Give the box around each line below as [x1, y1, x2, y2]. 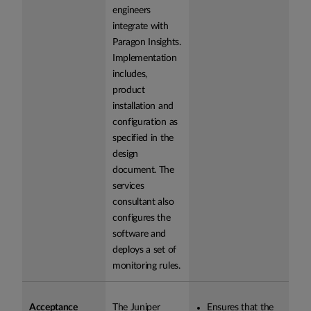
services [112, 181, 144, 191]
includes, [112, 69, 148, 79]
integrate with [112, 22, 169, 31]
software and [112, 229, 167, 239]
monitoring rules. [112, 261, 180, 271]
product [112, 85, 145, 95]
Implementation [112, 53, 177, 63]
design [112, 149, 139, 159]
